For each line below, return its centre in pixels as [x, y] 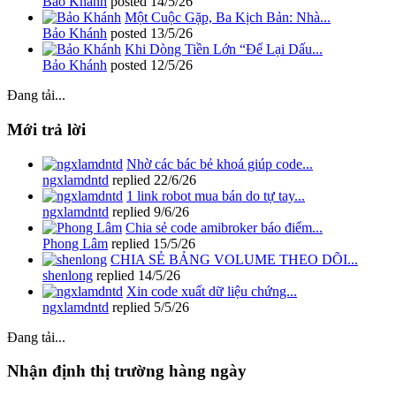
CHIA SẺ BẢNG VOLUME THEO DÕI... [234, 259]
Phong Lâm [75, 243]
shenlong [68, 275]
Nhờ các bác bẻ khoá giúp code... [220, 164]
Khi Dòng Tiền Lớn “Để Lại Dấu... [224, 49]
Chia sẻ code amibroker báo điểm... [224, 227]
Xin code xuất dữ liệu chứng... [212, 291]
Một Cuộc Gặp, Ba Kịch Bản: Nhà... [228, 18]
